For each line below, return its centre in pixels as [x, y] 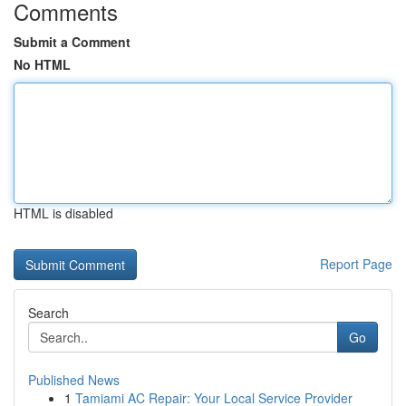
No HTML [42, 64]
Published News [74, 380]
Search [48, 313]
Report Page [356, 264]
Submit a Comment [72, 42]
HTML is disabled [63, 213]
